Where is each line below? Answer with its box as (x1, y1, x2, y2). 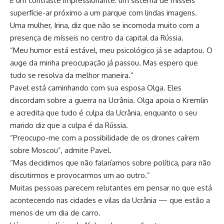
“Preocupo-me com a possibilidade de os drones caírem (10, 132, 199, 142)
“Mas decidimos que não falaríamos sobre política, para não (10, 157, 211, 167)
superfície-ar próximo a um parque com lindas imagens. (10, 7, 197, 17)
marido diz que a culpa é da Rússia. (10, 120, 128, 130)
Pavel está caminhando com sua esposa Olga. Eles (10, 82, 181, 92)
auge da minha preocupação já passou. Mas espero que (10, 57, 198, 67)
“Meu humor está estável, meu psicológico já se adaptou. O (10, 45, 212, 55)
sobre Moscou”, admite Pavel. (10, 145, 111, 155)
